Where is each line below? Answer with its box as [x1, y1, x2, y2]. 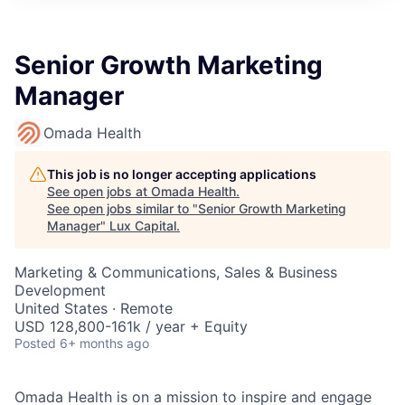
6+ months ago [60, 335, 149, 351]
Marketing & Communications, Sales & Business [14, 263, 337, 281]
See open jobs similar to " [47, 201, 198, 216]
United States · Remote [14, 299, 173, 317]
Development [14, 281, 106, 299]
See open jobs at [47, 184, 151, 199]
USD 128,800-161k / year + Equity [14, 317, 248, 335]
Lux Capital [109, 218, 176, 233]
